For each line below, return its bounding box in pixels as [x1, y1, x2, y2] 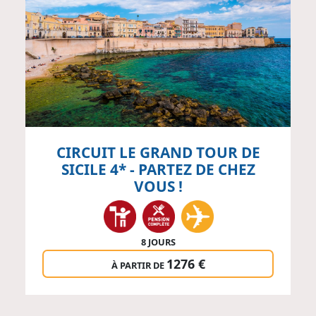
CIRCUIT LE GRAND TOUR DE [56, 142, 260, 162]
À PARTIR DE [111, 258, 166, 272]
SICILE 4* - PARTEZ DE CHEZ [61, 159, 255, 179]
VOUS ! [133, 176, 183, 196]
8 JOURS [140, 235, 176, 248]
